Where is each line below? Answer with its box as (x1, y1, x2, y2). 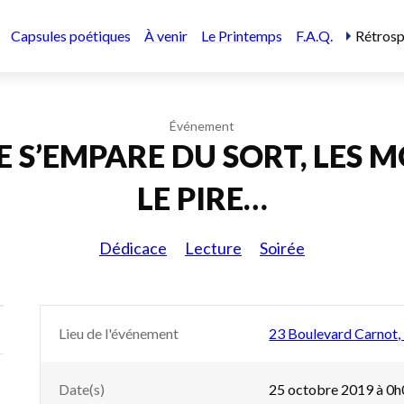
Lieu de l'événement (59, 325, 179, 342)
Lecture (185, 238, 242, 258)
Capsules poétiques (10, 27, 131, 44)
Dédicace (99, 238, 167, 258)
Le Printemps (200, 27, 282, 44)
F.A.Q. (295, 27, 333, 44)
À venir (143, 27, 188, 44)
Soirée (260, 238, 305, 258)
